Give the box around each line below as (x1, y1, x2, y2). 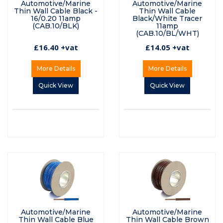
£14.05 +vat (145, 42, 190, 53)
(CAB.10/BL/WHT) (135, 29, 199, 38)
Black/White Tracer (132, 14, 202, 23)
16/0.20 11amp (31, 14, 81, 23)
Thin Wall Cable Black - (14, 6, 98, 16)
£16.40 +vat (33, 42, 78, 53)
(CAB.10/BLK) (32, 21, 79, 31)
